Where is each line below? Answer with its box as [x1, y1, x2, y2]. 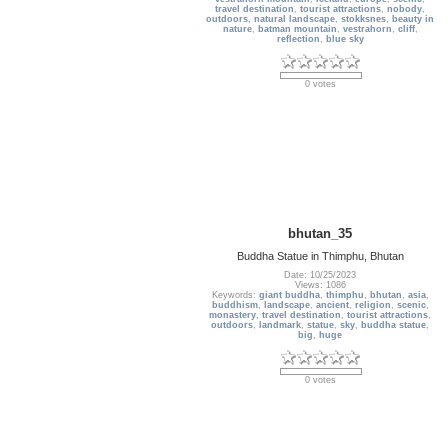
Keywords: [212, 290, 259, 301]
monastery [209, 310, 257, 321]
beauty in [392, 14, 435, 25]
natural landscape [254, 14, 336, 25]
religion [355, 300, 391, 311]
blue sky [326, 34, 364, 45]
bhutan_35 [288, 225, 353, 241]
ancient [316, 300, 349, 311]
